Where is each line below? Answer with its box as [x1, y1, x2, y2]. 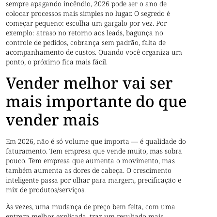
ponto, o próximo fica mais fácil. [6, 57, 108, 66]
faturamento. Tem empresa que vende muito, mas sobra [6, 146, 183, 156]
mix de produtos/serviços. [6, 185, 86, 195]
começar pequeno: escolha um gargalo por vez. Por [6, 18, 167, 28]
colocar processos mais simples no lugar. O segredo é [6, 8, 170, 18]
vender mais [6, 109, 100, 130]
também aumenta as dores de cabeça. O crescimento [6, 166, 172, 175]
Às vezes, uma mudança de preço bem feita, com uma [6, 201, 176, 211]
